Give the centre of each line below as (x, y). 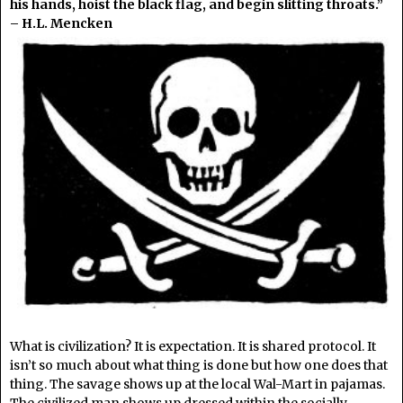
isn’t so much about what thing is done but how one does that (199, 366)
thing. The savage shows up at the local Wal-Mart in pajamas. (197, 385)
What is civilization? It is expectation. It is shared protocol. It (193, 347)
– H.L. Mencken (61, 23)
